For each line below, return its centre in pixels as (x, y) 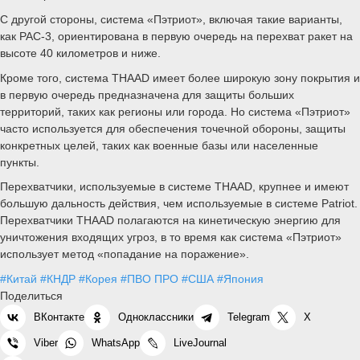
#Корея (98, 279)
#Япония (240, 279)
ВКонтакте (59, 317)
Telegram (249, 317)
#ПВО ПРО (149, 279)
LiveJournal (200, 343)
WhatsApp (116, 343)
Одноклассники (156, 317)
